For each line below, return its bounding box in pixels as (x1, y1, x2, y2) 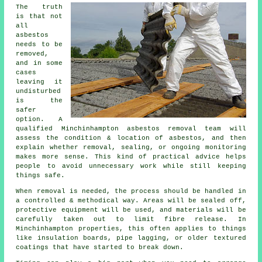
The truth (16, 4, 63, 11)
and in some (16, 60, 63, 67)
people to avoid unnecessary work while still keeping (16, 163, 246, 170)
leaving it (16, 78, 63, 86)
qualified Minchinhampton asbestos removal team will (16, 125, 246, 133)
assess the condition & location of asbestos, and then (16, 135, 246, 142)
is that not (16, 13, 63, 20)
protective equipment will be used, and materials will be (16, 206, 246, 214)
